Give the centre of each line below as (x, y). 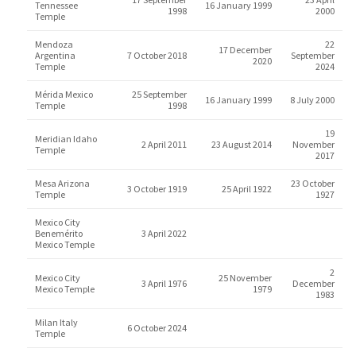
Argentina (55, 55)
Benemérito (58, 233)
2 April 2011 (164, 144)
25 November (245, 278)
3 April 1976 (164, 283)
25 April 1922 (246, 189)
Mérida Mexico (64, 94)
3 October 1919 (157, 189)
